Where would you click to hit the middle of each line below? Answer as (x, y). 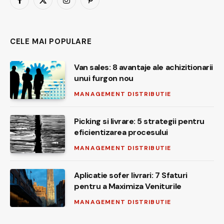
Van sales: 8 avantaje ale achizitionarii (143, 67)
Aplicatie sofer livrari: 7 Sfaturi (131, 175)
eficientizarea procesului (121, 132)
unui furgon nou (104, 78)
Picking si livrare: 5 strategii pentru (139, 121)
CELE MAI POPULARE (51, 41)
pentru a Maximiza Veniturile (128, 186)
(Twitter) (56, 15)
